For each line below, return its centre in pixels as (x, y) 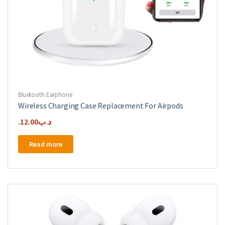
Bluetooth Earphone (45, 95)
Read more (46, 144)
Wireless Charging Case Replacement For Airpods (101, 106)
